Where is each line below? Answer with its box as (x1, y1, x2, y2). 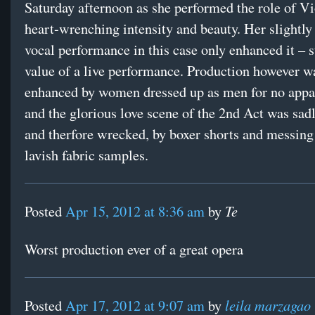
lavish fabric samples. (25, 146, 148, 165)
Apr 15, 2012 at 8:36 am (65, 202, 205, 221)
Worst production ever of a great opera (25, 240, 243, 259)
